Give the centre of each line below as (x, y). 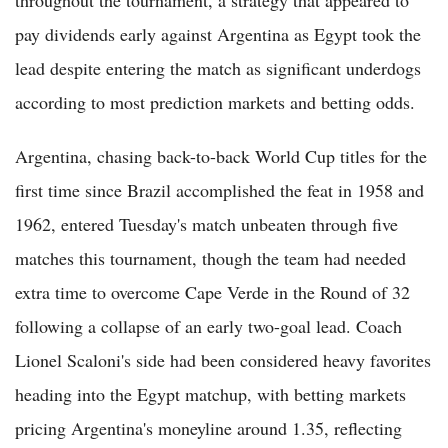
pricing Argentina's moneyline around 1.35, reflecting (208, 427)
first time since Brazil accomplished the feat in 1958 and (219, 189)
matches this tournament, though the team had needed (210, 257)
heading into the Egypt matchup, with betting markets (210, 393)
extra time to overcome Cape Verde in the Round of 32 (212, 291)
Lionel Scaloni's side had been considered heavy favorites (223, 359)
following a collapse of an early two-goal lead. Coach (208, 325)
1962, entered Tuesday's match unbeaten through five (206, 223)
